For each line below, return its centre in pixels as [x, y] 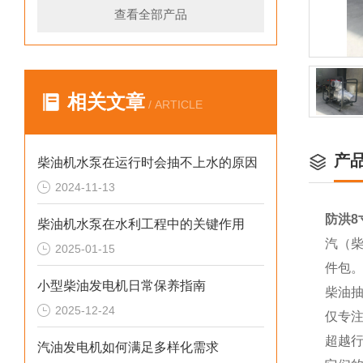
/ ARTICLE [174, 105]
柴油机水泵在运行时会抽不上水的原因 [147, 162]
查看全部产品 [151, 14]
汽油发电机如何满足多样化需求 [128, 347]
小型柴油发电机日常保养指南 [122, 286]
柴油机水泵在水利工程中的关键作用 [141, 224]
